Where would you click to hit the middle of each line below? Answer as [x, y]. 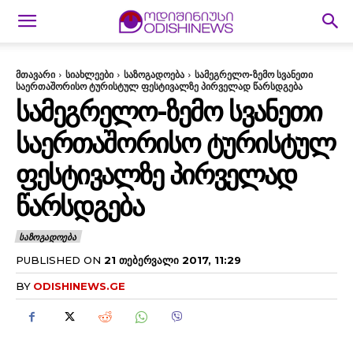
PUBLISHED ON [58, 260]
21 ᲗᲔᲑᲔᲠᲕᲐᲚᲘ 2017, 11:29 [173, 260]
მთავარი [35, 74]
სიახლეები [89, 74]
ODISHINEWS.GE [79, 286]
